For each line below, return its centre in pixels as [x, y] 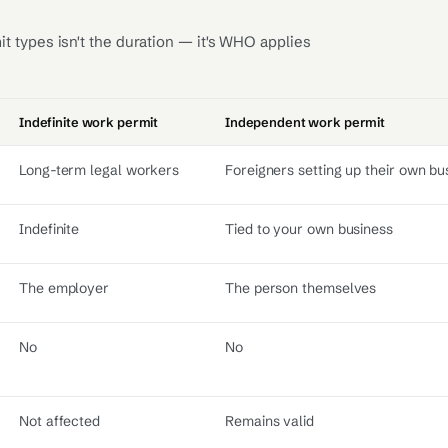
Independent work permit [305, 122]
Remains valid [269, 421]
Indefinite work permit [89, 122]
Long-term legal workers [99, 170]
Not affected [60, 421]
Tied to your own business [309, 229]
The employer [64, 288]
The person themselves [301, 288]
